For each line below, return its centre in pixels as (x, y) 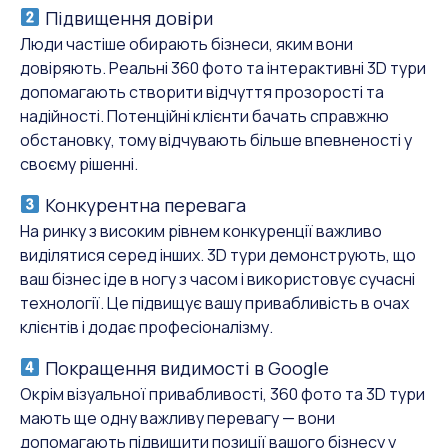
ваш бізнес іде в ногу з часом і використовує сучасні (217, 278)
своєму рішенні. (79, 163)
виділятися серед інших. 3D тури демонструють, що (218, 254)
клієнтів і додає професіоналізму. (146, 326)
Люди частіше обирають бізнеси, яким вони (186, 43)
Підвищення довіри (126, 17)
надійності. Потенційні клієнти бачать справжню (204, 115)
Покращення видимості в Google (184, 367)
